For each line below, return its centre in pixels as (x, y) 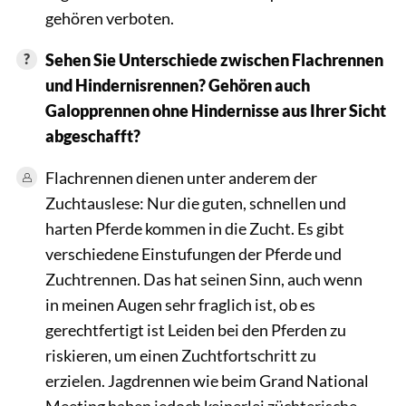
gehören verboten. (109, 18)
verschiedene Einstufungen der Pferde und (193, 253)
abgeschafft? (92, 135)
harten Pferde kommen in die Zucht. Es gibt (194, 228)
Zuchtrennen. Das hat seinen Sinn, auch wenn (203, 279)
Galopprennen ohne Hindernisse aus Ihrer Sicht (215, 110)
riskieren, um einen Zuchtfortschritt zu (180, 355)
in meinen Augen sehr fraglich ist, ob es (180, 304)
